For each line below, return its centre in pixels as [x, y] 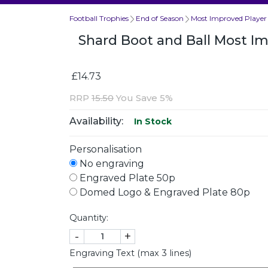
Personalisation [106, 149]
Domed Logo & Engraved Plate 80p [164, 192]
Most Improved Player [229, 18]
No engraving [111, 163]
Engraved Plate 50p [126, 178]
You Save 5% [143, 98]
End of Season [160, 18]
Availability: [96, 121]
